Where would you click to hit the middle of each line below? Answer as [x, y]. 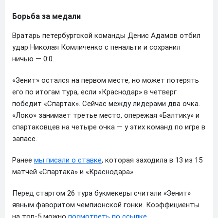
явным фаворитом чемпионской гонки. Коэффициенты [106, 205]
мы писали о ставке [68, 160]
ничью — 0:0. [33, 59]
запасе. [25, 138]
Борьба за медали [46, 16]
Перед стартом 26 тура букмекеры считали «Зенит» [101, 193]
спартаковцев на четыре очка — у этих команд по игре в [109, 127]
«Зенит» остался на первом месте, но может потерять [106, 80]
